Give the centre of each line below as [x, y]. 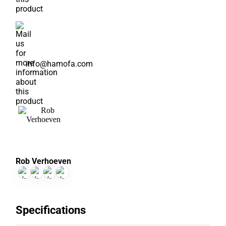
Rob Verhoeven [44, 161]
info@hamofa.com [60, 64]
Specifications [51, 210]
